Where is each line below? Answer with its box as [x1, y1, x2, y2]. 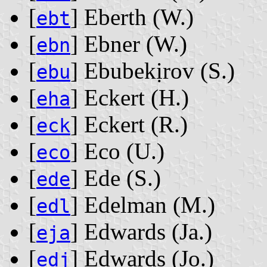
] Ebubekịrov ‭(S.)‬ [70, 58, 235, 84]
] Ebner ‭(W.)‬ [70, 31, 187, 57]
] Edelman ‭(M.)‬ [70, 192, 215, 218]
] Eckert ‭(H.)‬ [70, 85, 189, 111]
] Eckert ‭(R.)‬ [70, 111, 188, 138]
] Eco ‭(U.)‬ [70, 138, 164, 164]
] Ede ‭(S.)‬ [70, 165, 161, 191]
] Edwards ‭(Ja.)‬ [70, 219, 212, 245]
